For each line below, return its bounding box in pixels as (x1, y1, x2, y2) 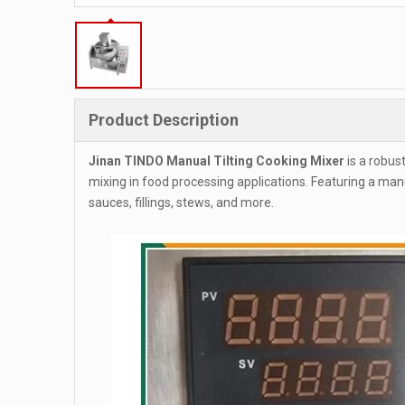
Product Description (89, 110, 239, 129)
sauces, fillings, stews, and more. (89, 195, 274, 210)
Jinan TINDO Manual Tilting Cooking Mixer (89, 154, 344, 168)
